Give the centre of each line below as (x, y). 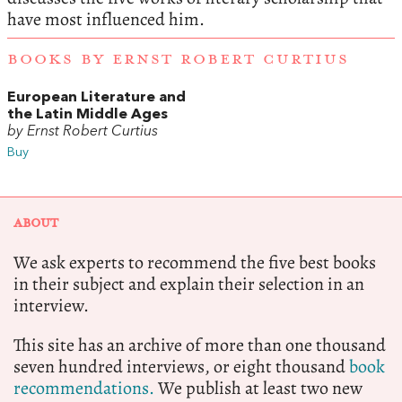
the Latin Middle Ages (87, 115)
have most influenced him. (106, 19)
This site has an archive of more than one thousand (200, 345)
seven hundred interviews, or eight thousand (181, 367)
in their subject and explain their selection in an (189, 284)
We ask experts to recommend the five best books (195, 263)
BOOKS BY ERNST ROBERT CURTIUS (178, 60)
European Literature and (96, 98)
